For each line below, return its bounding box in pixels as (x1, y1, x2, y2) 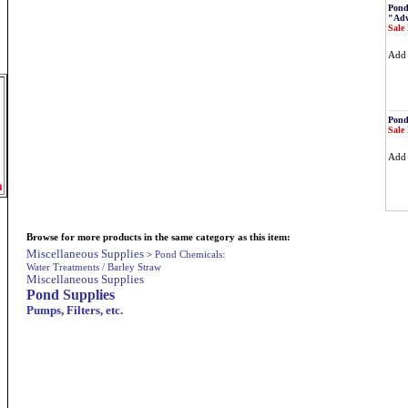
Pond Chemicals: (155, 249, 225, 260)
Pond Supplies (26, 287, 115, 302)
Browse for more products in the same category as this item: (26, 231, 291, 242)
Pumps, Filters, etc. (26, 303, 123, 317)
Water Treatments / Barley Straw (26, 261, 161, 272)
